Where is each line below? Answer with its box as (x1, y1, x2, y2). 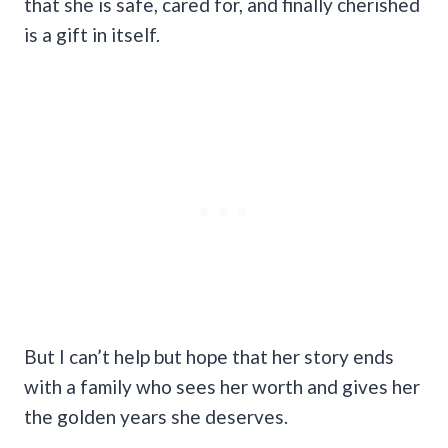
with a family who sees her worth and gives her (24, 374, 420, 398)
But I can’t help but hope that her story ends (24, 344, 394, 368)
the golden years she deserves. (24, 404, 288, 428)
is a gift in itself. (24, 22, 160, 46)
